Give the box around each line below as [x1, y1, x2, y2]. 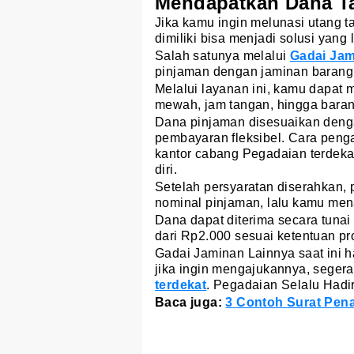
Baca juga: [155, 296, 226, 310]
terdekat [155, 278, 207, 292]
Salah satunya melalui [155, 49, 290, 63]
